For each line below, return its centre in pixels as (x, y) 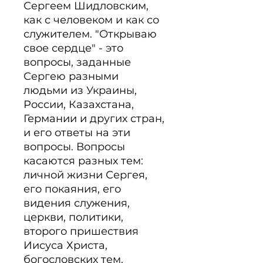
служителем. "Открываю (90, 34)
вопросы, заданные (77, 62)
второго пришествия (81, 231)
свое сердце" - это (73, 48)
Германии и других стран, (94, 119)
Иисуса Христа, (65, 245)
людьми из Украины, (80, 90)
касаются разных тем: (83, 161)
